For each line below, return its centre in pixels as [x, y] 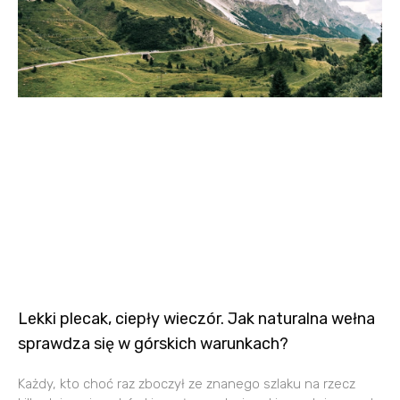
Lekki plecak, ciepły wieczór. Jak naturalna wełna [196, 318]
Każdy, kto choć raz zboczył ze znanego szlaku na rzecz [187, 383]
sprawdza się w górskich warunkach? [153, 343]
